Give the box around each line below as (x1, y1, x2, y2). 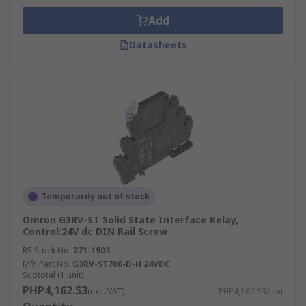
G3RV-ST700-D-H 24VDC (72, 258, 170, 270)
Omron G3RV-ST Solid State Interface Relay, (23, 213, 238, 226)
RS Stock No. (23, 245, 71, 256)
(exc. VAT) (87, 286, 124, 297)
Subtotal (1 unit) (23, 269, 83, 281)
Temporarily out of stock (42, 191, 150, 202)
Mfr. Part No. (23, 258, 70, 270)
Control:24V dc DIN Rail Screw (23, 225, 167, 238)
